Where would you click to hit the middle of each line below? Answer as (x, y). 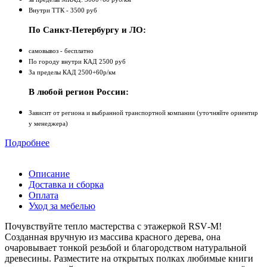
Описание (49, 174)
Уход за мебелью (62, 206)
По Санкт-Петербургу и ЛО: (87, 30)
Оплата (44, 195)
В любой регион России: (79, 92)
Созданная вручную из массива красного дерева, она (113, 237)
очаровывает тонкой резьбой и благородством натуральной (126, 248)
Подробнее (27, 143)
